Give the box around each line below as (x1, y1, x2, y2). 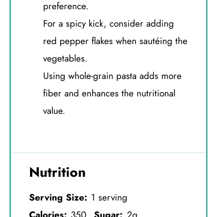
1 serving (91, 190, 128, 204)
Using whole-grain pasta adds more (43, 69, 182, 83)
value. (43, 104, 65, 118)
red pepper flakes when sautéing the (43, 34, 187, 48)
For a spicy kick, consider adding (43, 17, 174, 31)
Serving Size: (29, 190, 87, 204)
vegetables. (43, 52, 88, 65)
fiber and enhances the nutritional (43, 87, 175, 100)
